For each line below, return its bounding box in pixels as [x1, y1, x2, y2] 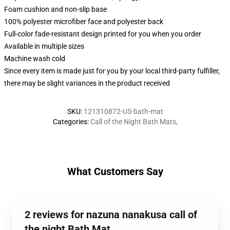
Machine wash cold [4, 54, 65, 63]
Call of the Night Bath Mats [90, 118, 176, 126]
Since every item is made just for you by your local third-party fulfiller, [4, 67, 220, 75]
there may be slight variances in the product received [4, 79, 170, 87]
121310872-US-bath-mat [83, 107, 163, 116]
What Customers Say [67, 165, 163, 178]
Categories [52, 118, 87, 126]
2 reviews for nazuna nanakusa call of [25, 208, 197, 221]
